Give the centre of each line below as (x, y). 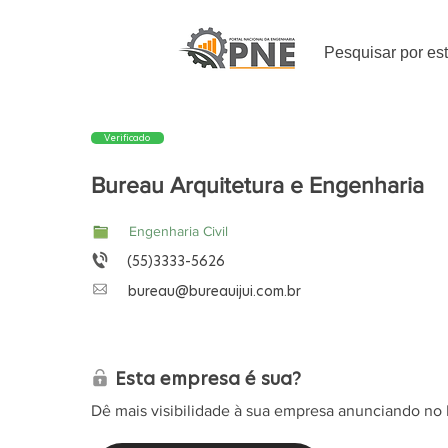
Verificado (127, 138)
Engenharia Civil (178, 231)
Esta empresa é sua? (207, 378)
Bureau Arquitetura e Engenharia (257, 185)
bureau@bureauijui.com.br (214, 291)
